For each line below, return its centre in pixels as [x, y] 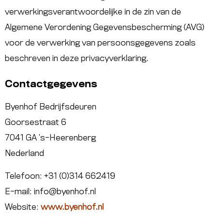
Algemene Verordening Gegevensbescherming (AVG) [105, 28]
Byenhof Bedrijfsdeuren [51, 107]
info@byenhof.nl [65, 192]
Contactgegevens [51, 85]
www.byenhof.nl [72, 207]
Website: [23, 207]
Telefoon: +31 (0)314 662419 [60, 176]
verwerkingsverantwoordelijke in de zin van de [93, 12]
